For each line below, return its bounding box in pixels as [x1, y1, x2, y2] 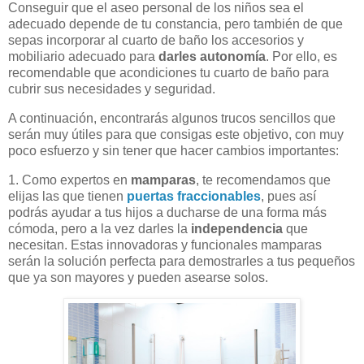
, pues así [261, 188, 316, 203]
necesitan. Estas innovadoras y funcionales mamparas [8, 237, 322, 252]
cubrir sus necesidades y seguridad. [8, 81, 215, 96]
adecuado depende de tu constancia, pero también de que [8, 16, 343, 31]
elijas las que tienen [8, 188, 127, 203]
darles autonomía [158, 49, 266, 63]
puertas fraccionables [127, 188, 261, 203]
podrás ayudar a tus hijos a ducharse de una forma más [8, 205, 327, 219]
